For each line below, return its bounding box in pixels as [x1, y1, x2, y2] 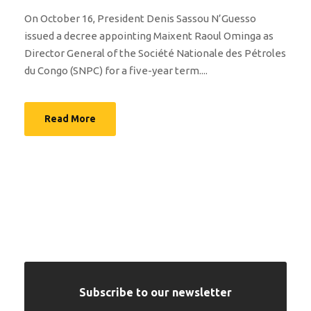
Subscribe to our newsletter [79, 286, 232, 299]
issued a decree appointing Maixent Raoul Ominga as [24, 30, 274, 42]
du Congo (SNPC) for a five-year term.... [24, 65, 208, 76]
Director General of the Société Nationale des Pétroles [24, 47, 286, 59]
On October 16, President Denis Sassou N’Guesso [24, 12, 256, 24]
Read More [44, 113, 96, 124]
